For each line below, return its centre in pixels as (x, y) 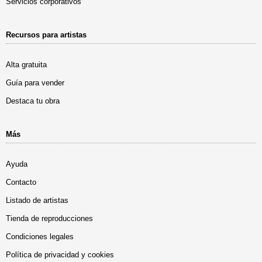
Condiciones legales (40, 236)
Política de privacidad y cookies (60, 254)
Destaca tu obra (33, 101)
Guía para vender (35, 82)
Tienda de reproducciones (49, 218)
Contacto (21, 182)
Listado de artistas (37, 200)
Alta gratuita (26, 64)
